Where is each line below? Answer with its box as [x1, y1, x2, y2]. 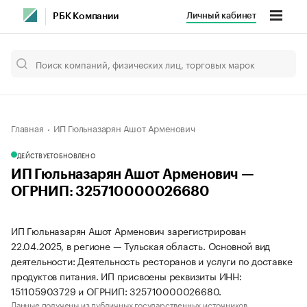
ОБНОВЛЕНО [53, 150, 95, 160]
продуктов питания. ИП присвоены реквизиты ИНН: [11, 268, 242, 283]
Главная [11, 121, 44, 134]
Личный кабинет [186, 11, 256, 20]
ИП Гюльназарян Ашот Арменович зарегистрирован [11, 223, 246, 238]
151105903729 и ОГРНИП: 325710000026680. [11, 283, 222, 298]
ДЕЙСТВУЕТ [17, 150, 54, 160]
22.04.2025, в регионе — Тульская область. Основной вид [11, 238, 271, 253]
